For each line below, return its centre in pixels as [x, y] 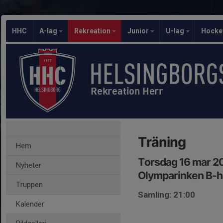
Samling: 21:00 [167, 195]
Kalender [30, 204]
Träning [162, 142]
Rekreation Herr [127, 91]
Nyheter [29, 165]
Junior [139, 31]
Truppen [29, 185]
